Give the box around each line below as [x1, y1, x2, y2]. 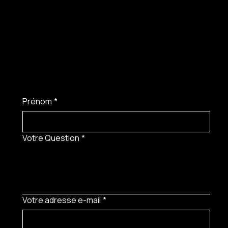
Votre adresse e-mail [22, 194, 101, 206]
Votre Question [22, 132, 80, 144]
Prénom [22, 95, 52, 107]
